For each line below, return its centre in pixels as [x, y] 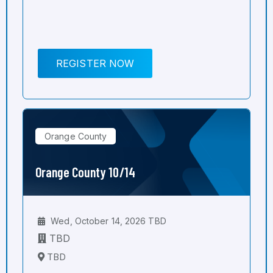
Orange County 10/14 [85, 172]
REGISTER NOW [95, 63]
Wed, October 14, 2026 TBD [107, 221]
